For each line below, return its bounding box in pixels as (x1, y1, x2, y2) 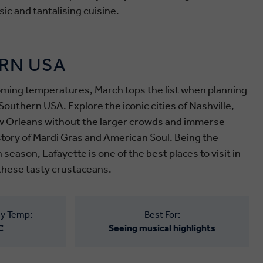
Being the (174, 131, 218, 144)
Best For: (144, 209, 180, 220)
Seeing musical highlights (109, 222, 215, 234)
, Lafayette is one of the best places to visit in (38, 147, 241, 160)
